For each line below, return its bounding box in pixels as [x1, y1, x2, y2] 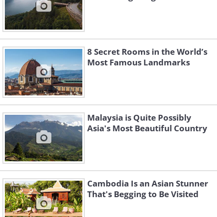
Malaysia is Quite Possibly [87, 112, 191, 124]
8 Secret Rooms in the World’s [87, 46, 207, 58]
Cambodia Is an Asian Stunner [87, 178, 208, 189]
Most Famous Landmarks [87, 57, 190, 68]
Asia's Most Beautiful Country [87, 123, 207, 134]
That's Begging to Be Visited [87, 188, 199, 200]
